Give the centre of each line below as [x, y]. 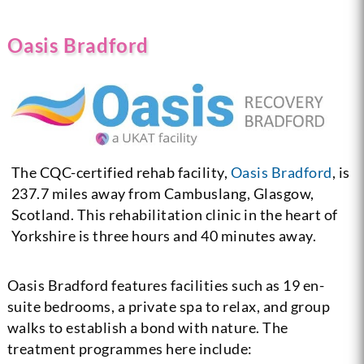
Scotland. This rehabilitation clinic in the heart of [174, 214]
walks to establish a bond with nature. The [147, 327]
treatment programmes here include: [130, 348]
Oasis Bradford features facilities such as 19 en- [166, 285]
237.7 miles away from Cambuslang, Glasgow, [162, 193]
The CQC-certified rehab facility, [121, 172]
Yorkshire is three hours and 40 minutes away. [164, 235]
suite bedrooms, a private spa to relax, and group [169, 306]
